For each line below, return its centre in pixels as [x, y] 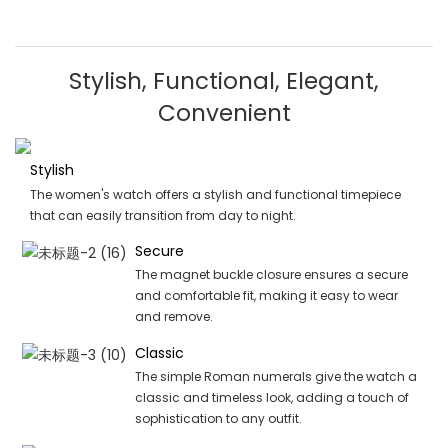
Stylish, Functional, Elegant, [224, 80]
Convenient [224, 112]
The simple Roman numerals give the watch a [275, 377]
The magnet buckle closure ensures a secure [271, 275]
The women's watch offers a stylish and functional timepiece [215, 194]
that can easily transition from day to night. [162, 215]
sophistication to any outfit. [218, 419]
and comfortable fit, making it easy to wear [266, 296]
